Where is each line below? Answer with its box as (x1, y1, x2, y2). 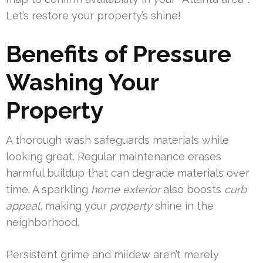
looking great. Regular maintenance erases (6, 150, 221, 163)
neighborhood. (6, 216, 79, 229)
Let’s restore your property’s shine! (6, 9, 181, 22)
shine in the (152, 200, 214, 213)
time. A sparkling (6, 183, 91, 196)
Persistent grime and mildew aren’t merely (6, 248, 219, 261)
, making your (40, 200, 110, 213)
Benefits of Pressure (6, 40, 231, 68)
